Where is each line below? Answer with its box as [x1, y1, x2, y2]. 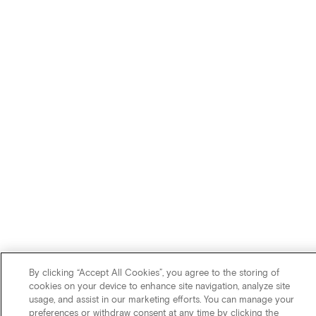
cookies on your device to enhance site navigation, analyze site [29, 280, 291, 291]
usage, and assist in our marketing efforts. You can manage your [29, 293, 295, 305]
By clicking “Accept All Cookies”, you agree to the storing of [29, 267, 280, 278]
